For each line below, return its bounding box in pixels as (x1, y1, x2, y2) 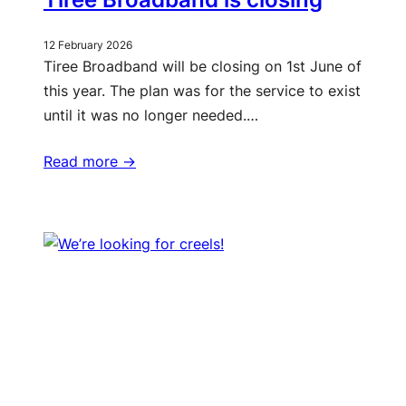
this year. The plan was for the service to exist (43, 82, 361, 101)
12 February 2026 (43, 38, 132, 53)
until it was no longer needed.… (43, 106, 258, 125)
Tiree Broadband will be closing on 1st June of (43, 57, 362, 76)
